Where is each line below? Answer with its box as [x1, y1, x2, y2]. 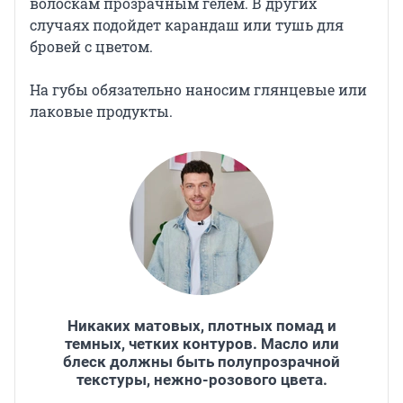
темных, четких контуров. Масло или [64, 334, 339, 353]
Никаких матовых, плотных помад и [67, 316, 336, 335]
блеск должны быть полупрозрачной [63, 352, 340, 371]
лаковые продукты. [30, 101, 173, 121]
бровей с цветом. [30, 36, 153, 56]
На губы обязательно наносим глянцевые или [30, 79, 367, 99]
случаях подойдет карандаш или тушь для [30, 14, 344, 34]
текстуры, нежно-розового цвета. [76, 370, 327, 389]
